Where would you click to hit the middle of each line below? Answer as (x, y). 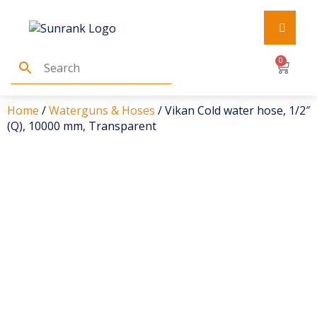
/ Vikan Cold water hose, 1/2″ (232, 110)
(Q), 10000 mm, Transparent (82, 126)
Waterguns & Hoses (102, 110)
